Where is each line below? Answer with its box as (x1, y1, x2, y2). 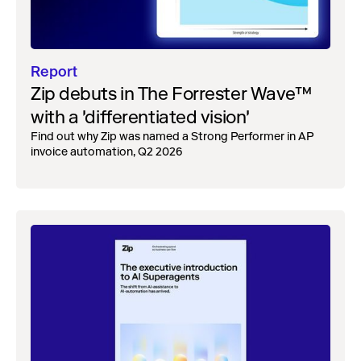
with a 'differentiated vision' (31, 106, 250, 128)
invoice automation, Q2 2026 (31, 144, 182, 159)
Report (31, 64, 77, 80)
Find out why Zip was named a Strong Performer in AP (31, 129, 313, 143)
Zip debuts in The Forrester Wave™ (31, 82, 312, 105)
